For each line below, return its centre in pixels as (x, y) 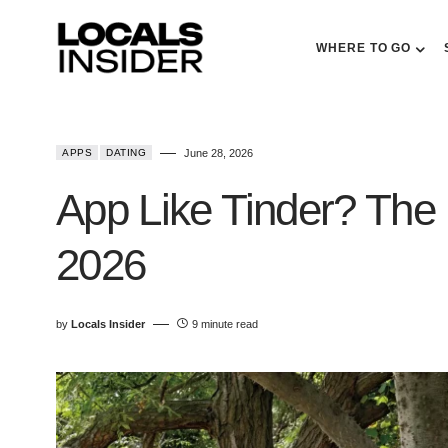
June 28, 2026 (218, 153)
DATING (126, 152)
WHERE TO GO (364, 48)
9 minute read (225, 324)
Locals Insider (108, 324)
